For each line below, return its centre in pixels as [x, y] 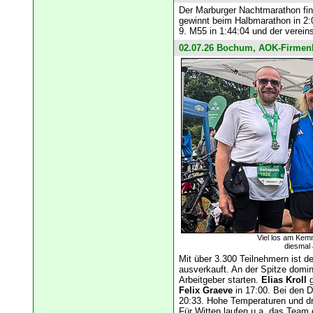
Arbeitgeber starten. [220, 280]
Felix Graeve [205, 291]
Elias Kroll [284, 280]
